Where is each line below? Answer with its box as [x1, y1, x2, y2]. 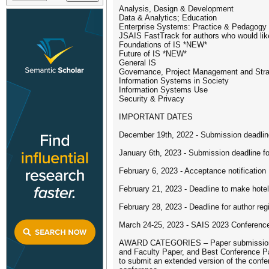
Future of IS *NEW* [119, 49, 187, 58]
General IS [119, 58, 156, 67]
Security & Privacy [119, 94, 184, 103]
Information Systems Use [119, 85, 208, 94]
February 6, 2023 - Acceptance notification [119, 166, 266, 175]
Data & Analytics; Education [119, 13, 217, 22]
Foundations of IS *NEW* [119, 40, 207, 49]
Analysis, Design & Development [119, 4, 234, 13]
